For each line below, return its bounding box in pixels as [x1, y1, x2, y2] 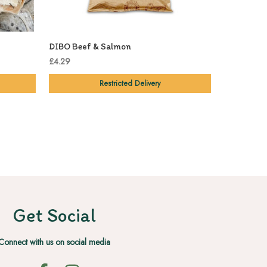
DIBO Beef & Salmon [48, 41, 131, 52]
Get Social [13, 203, 96, 226]
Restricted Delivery [99, 78, 160, 89]
